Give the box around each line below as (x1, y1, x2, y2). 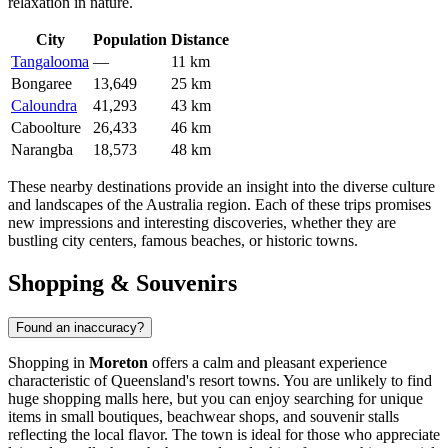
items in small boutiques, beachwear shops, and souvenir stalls (8, 407, 399, 425)
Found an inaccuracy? (16, 319, 144, 335)
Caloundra (11, 97, 77, 115)
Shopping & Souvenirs (8, 270, 237, 297)
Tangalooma (11, 53, 89, 71)
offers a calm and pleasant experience (148, 353, 387, 371)
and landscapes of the (8, 196, 146, 214)
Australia (146, 196, 203, 214)
